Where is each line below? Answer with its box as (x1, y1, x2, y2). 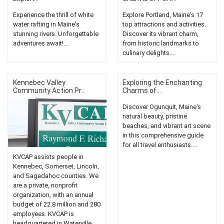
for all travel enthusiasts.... (122, 141, 197, 149)
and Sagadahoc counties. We (13, 172, 98, 180)
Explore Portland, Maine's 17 (122, 11, 203, 19)
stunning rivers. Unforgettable (13, 30, 98, 38)
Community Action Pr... (13, 86, 85, 95)
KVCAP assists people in (13, 153, 83, 161)
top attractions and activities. (122, 20, 206, 28)
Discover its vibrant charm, (122, 30, 198, 38)
